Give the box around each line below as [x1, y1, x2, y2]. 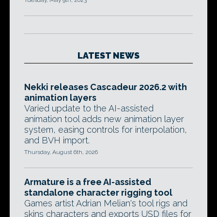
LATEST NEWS [77, 50, 139, 61]
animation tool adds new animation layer [24, 114, 184, 124]
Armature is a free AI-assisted [24, 177, 151, 187]
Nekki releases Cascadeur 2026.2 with [24, 82, 187, 92]
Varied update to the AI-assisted [24, 103, 154, 113]
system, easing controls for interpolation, [24, 124, 187, 135]
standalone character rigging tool [24, 187, 172, 198]
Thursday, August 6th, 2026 [24, 149, 98, 155]
